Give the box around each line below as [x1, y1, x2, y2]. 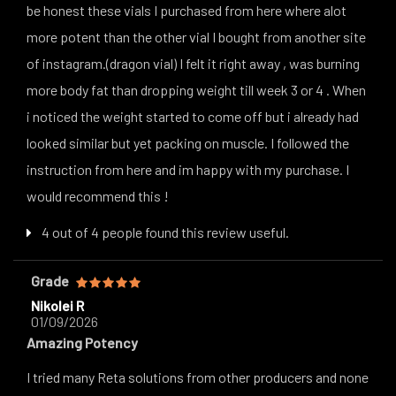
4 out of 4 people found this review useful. [39, 223, 289, 240]
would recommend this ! [27, 187, 169, 204]
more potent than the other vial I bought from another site [27, 27, 366, 45]
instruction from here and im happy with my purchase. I [27, 160, 349, 178]
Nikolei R [31, 296, 84, 314]
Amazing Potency [27, 333, 138, 351]
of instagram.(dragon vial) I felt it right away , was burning [27, 54, 360, 72]
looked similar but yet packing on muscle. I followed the [27, 133, 349, 151]
